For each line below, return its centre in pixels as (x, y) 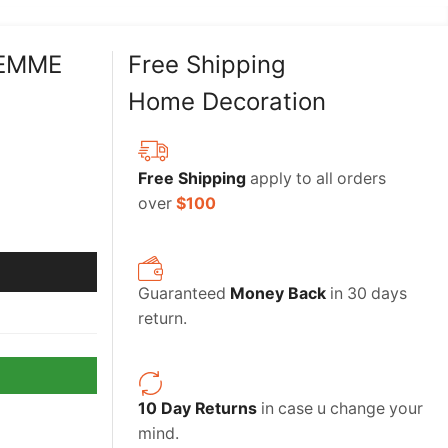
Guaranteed (184, 294)
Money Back (278, 294)
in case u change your (340, 409)
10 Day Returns (197, 409)
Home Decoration (227, 102)
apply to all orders (316, 179)
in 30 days (366, 294)
